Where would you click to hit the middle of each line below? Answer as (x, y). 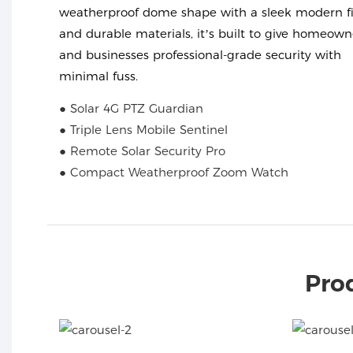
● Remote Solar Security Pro (142, 150)
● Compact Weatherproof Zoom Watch (174, 172)
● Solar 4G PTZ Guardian (131, 108)
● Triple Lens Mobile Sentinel (143, 129)
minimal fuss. (98, 76)
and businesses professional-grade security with (200, 55)
